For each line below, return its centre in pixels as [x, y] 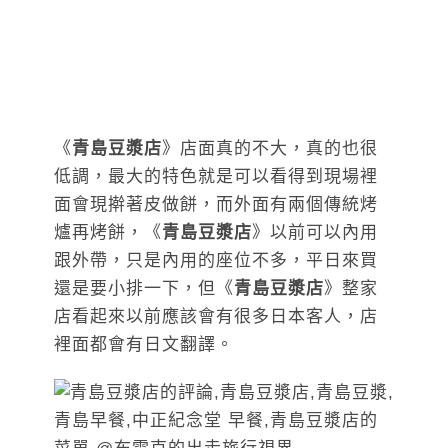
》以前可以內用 [315, 232]
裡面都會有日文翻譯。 [144, 344]
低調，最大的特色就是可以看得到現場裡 [216, 176]
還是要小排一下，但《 [144, 288]
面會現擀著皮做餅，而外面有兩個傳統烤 [216, 204]
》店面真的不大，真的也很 [270, 148]
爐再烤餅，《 [108, 232]
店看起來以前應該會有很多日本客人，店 [216, 316]
